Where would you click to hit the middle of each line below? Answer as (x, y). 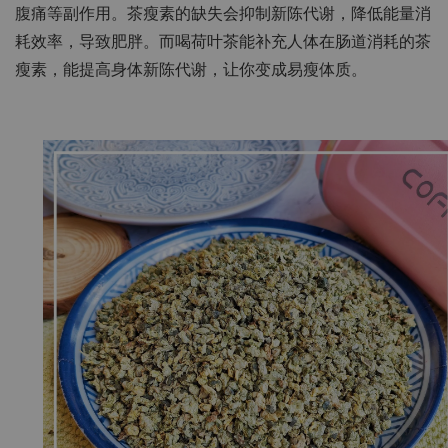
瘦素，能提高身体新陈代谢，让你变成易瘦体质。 (191, 69)
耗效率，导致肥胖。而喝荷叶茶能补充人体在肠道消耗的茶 (223, 41)
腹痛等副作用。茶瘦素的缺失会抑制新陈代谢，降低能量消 (223, 13)
